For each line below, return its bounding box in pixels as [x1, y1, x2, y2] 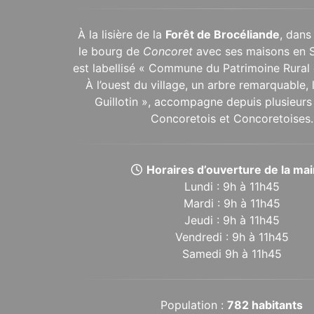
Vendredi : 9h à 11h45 [175, 229, 289, 244]
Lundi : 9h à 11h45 [184, 179, 280, 193]
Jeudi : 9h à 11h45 [184, 212, 280, 227]
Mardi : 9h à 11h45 [183, 196, 280, 210]
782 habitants [227, 297, 303, 312]
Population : [161, 297, 228, 312]
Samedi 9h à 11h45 [182, 246, 282, 261]
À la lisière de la [77, 27, 165, 41]
